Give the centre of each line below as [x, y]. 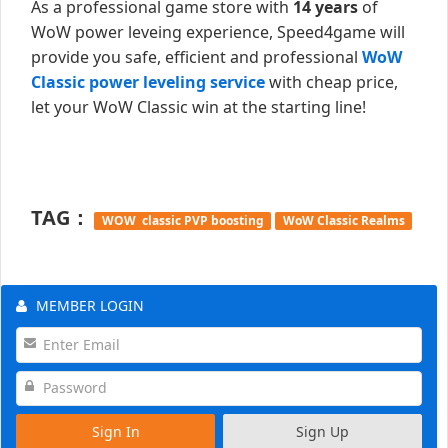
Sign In [115, 431]
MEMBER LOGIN [90, 306]
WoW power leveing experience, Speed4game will [218, 32]
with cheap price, [331, 82]
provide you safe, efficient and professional [196, 57]
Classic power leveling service [148, 82]
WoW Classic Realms [343, 221]
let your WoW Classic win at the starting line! [198, 107]
